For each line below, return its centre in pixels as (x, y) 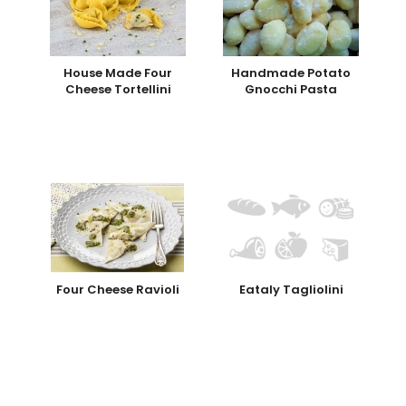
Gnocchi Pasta (291, 90)
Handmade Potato (291, 73)
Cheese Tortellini (118, 90)
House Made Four (118, 73)
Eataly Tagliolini (291, 290)
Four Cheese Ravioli (118, 290)
